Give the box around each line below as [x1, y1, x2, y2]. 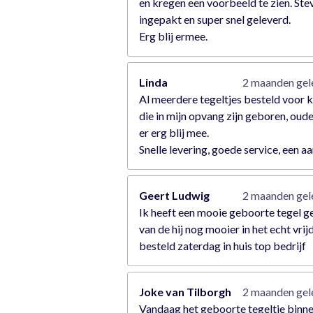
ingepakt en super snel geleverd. [139, 12, 291, 26]
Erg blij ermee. [139, 29, 208, 43]
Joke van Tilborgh [139, 284, 231, 298]
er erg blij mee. [139, 125, 209, 139]
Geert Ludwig [139, 188, 210, 202]
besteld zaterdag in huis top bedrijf [139, 238, 306, 252]
